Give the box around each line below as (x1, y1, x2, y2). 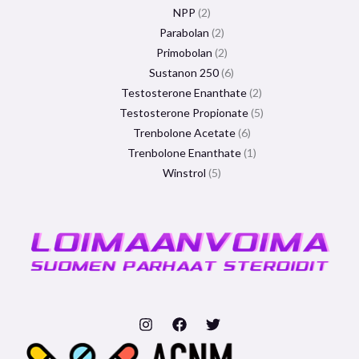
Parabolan (159, 26, 209, 40)
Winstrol (162, 166, 206, 180)
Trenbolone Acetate (132, 126, 236, 140)
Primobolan (155, 46, 212, 60)
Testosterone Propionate (119, 106, 248, 120)
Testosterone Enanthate (121, 86, 247, 100)
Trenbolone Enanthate (127, 146, 241, 160)
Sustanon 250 (149, 66, 219, 80)
